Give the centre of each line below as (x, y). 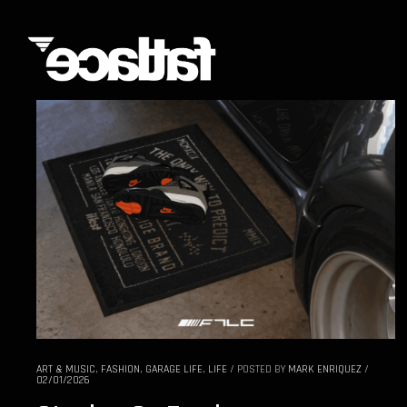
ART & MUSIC (66, 370)
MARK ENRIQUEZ (325, 370)
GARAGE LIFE (174, 370)
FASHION (120, 370)
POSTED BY (263, 370)
